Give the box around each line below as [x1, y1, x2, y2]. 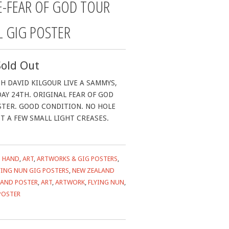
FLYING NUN [88, 178, 124, 186]
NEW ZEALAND [72, 167, 114, 174]
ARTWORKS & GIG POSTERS [37, 155, 118, 163]
